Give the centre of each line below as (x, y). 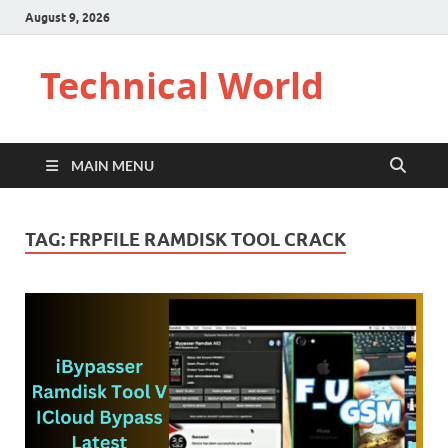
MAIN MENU (112, 165)
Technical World (182, 85)
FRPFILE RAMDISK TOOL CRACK (207, 239)
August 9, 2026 (67, 17)
